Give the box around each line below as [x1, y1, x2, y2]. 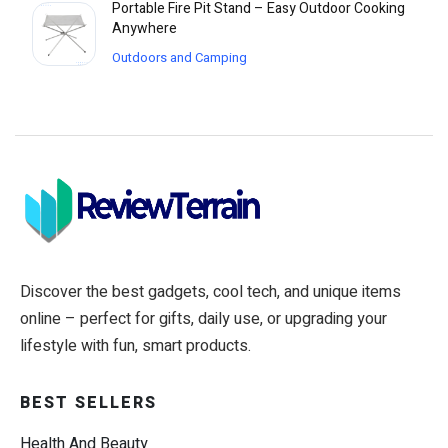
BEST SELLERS [20, 391, 157, 416]
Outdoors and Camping [112, 48, 247, 68]
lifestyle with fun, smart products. [20, 334, 251, 359]
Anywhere [112, 18, 177, 40]
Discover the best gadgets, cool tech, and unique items [20, 280, 401, 305]
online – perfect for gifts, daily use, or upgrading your [20, 307, 387, 332]
